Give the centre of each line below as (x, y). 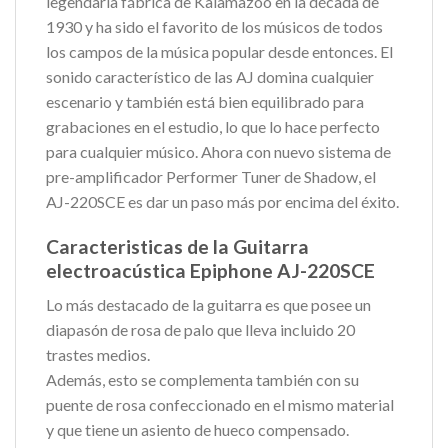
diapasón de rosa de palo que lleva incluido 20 (200, 330)
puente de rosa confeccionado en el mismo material (220, 405)
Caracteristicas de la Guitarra (177, 246)
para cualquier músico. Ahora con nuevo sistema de (218, 151)
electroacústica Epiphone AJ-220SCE (210, 270)
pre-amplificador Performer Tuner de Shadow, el (211, 176)
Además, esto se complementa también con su (202, 380)
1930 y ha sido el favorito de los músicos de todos (214, 26)
